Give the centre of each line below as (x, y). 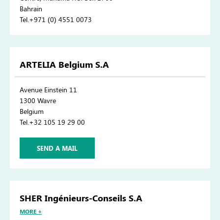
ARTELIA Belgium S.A (64, 65)
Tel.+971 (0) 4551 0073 (56, 20)
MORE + (31, 211)
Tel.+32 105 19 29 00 (52, 122)
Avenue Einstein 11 (48, 90)
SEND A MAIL (57, 148)
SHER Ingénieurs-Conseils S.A (81, 198)
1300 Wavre (38, 101)
